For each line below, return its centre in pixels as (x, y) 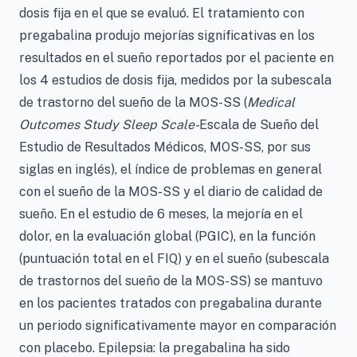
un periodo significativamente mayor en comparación (178, 326)
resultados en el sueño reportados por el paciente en (177, 58)
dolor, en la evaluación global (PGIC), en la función (167, 236)
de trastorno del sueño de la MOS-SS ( (133, 102)
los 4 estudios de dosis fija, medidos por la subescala (175, 80)
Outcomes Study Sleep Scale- (109, 125)
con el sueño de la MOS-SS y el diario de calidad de (171, 192)
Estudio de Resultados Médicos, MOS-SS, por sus (165, 147)
